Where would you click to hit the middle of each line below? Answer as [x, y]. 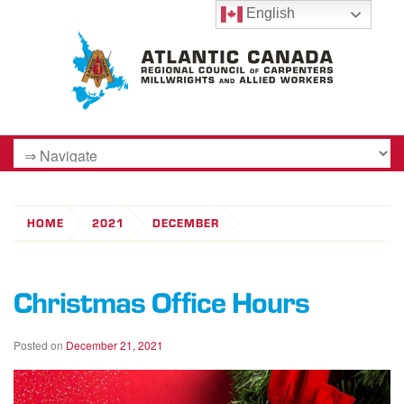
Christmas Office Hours [161, 302]
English [269, 14]
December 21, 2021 [115, 344]
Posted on [40, 344]
